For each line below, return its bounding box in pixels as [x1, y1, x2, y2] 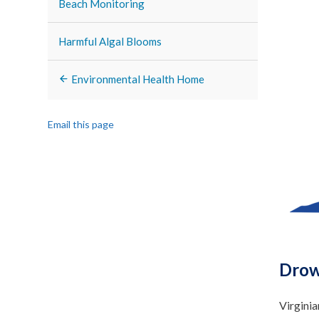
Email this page [48, 118, 115, 131]
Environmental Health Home [69, 73, 205, 85]
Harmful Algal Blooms [58, 35, 162, 48]
